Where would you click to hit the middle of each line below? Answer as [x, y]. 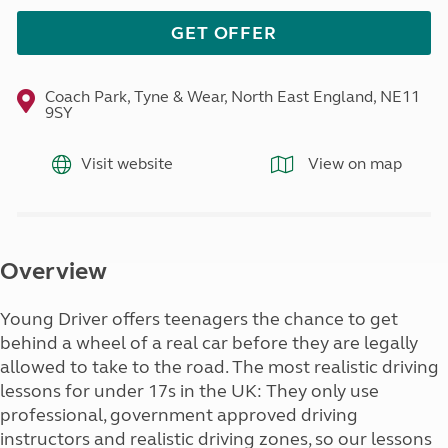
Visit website [126, 163]
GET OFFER [224, 33]
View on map [352, 163]
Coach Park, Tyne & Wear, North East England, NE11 [232, 97]
